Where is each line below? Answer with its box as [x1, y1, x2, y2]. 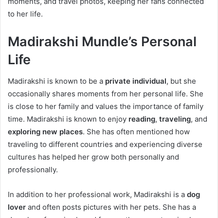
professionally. [8, 165, 58, 175]
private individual [105, 76, 166, 86]
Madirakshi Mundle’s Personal [8, 33, 197, 50]
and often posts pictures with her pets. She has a [26, 202, 196, 212]
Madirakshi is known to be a [8, 76, 105, 86]
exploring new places [8, 127, 83, 137]
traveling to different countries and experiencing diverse [8, 140, 202, 149]
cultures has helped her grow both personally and [8, 152, 179, 162]
